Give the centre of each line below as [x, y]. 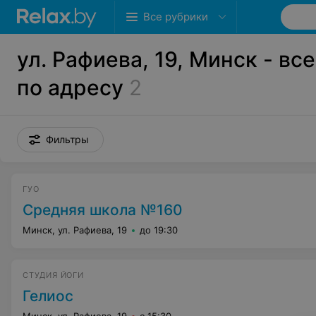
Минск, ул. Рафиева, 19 [75, 230]
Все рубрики [176, 17]
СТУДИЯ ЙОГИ [53, 275]
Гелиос [48, 296]
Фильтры [67, 139]
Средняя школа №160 [103, 210]
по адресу [70, 87]
